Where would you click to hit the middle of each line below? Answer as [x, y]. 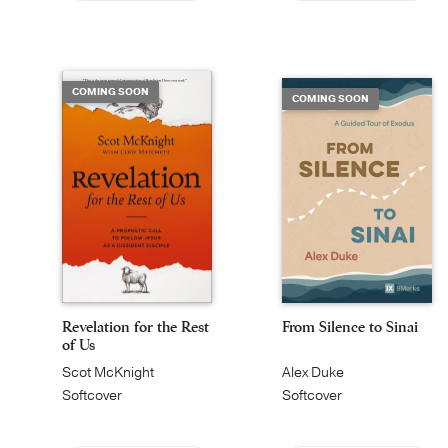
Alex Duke [313, 372]
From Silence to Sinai [350, 326]
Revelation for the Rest [135, 326]
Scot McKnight [108, 372]
